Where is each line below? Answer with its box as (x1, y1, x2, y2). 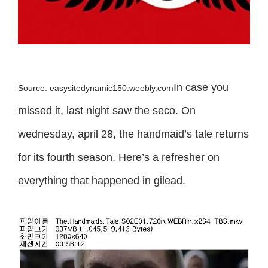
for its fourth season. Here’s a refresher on (18, 151, 220, 163)
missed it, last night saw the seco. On (18, 104, 196, 117)
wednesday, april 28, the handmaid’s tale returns (18, 127, 249, 140)
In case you (173, 81, 229, 93)
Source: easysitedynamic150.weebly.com (18, 83, 173, 93)
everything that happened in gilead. (18, 174, 185, 187)
